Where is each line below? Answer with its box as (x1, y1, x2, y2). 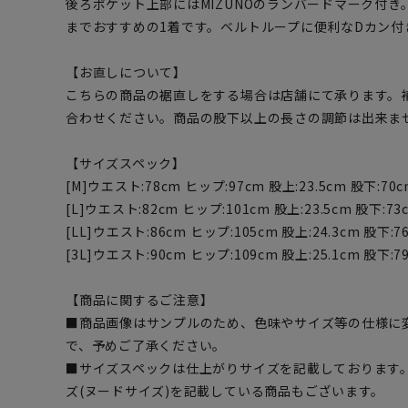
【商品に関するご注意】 (66, 291, 214, 309)
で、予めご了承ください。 (66, 336, 227, 354)
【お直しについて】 (66, 63, 187, 81)
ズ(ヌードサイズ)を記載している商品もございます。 (66, 382, 385, 400)
